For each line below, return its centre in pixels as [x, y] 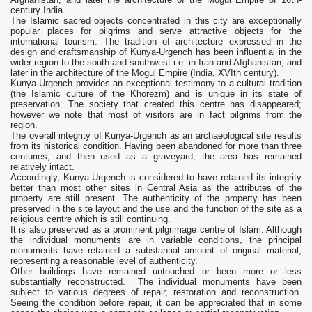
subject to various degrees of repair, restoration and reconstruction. [156, 292]
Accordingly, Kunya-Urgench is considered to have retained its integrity [156, 178]
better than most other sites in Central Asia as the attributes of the [156, 188]
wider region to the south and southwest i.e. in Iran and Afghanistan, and [156, 63]
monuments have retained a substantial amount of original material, [156, 251]
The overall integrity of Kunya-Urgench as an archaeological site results [156, 136]
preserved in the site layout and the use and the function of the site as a [156, 209]
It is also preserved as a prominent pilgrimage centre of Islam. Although [156, 230]
